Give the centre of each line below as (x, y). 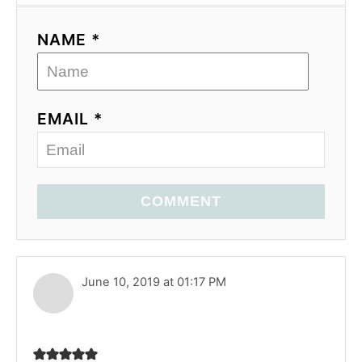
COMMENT (181, 201)
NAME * (69, 39)
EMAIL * (70, 118)
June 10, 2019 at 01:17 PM (154, 282)
